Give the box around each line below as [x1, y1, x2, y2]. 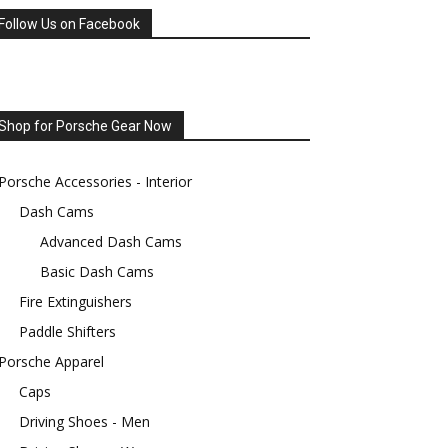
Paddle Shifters [19, 322, 116, 341]
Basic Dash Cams [40, 262, 154, 281]
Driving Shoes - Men [19, 412, 150, 431]
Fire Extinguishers [19, 292, 132, 311]
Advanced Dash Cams [40, 232, 182, 251]
